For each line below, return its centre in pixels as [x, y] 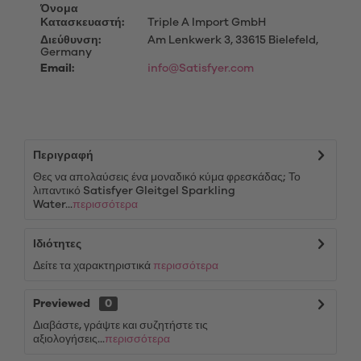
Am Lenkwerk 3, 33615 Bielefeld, [231, 40]
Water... [53, 205]
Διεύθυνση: [71, 40]
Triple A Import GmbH [205, 23]
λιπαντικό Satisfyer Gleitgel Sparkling [134, 191]
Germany [66, 52]
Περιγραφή [63, 156]
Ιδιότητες [57, 244]
